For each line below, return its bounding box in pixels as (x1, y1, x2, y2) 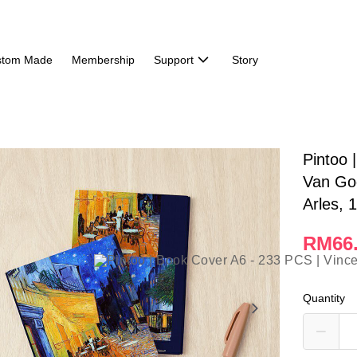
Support (153, 53, 194, 66)
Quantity (303, 292, 346, 304)
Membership (71, 53, 135, 66)
